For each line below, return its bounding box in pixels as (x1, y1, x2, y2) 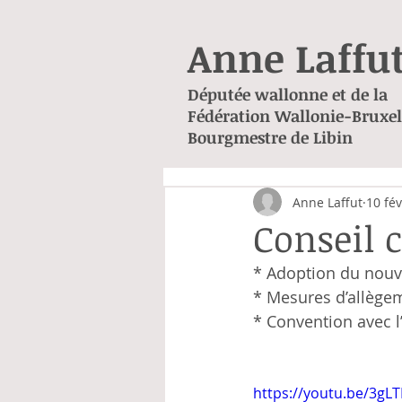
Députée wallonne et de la (188, 83, 388, 105)
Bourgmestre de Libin (188, 127, 353, 148)
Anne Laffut (293, 193, 363, 211)
